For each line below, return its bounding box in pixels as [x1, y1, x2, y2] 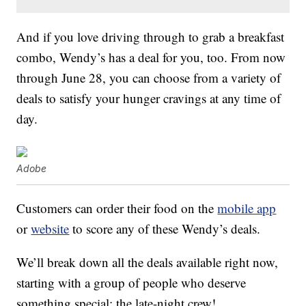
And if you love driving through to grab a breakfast [16, 28, 285, 46]
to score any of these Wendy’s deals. [69, 220, 261, 238]
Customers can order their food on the [16, 199, 218, 217]
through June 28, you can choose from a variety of [16, 69, 281, 87]
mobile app [217, 199, 277, 217]
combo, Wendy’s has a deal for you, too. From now [16, 48, 286, 66]
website [31, 220, 70, 238]
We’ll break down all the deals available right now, [16, 253, 279, 271]
